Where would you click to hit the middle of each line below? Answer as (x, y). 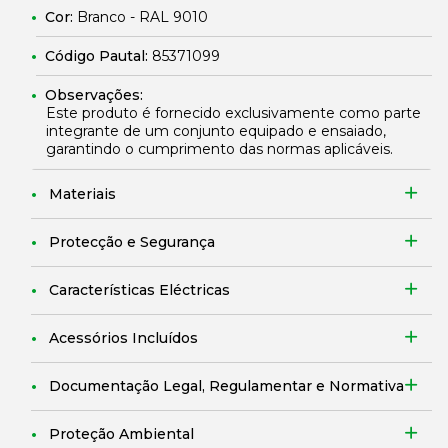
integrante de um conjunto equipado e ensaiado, (216, 131)
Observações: (94, 95)
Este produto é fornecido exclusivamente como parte (233, 113)
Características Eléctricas (139, 290)
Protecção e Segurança (132, 242)
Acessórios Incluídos (123, 338)
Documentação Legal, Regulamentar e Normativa (226, 386)
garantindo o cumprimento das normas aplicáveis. (219, 149)
